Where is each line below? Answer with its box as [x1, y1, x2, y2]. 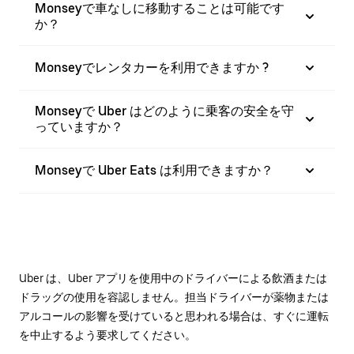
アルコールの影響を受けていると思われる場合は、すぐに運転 [19, 310, 329, 322]
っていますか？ [35, 119, 123, 134]
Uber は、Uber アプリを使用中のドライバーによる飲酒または [19, 272, 327, 284]
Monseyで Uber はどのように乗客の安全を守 [35, 104, 294, 119]
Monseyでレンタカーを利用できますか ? [35, 60, 269, 75]
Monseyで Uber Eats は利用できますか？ [35, 163, 273, 178]
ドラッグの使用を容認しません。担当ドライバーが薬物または [19, 291, 329, 303]
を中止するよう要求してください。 [19, 329, 196, 341]
